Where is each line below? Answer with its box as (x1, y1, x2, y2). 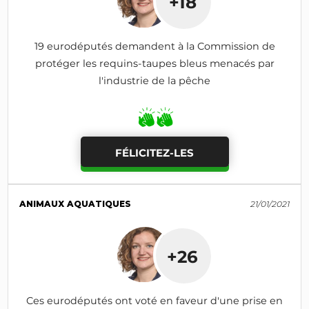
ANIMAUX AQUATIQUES (19, 199, 132, 210)
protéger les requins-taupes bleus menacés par (34, 57, 275, 70)
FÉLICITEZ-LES (115, 146, 194, 159)
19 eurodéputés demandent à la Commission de (34, 40, 275, 53)
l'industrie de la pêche (99, 74, 210, 88)
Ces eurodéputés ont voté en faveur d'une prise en (26, 295, 283, 308)
